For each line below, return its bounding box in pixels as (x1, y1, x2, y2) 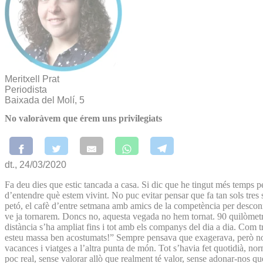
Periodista (5, 85, 47, 95)
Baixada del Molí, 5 (5, 95, 85, 105)
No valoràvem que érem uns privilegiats (5, 113, 162, 124)
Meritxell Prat (5, 74, 59, 84)
